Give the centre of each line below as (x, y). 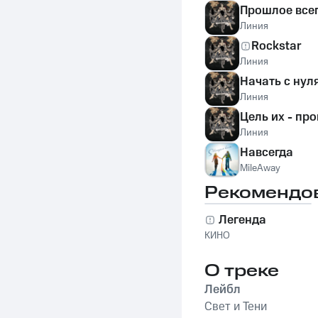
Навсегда (267, 153)
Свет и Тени (236, 307)
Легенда (242, 220)
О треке (242, 271)
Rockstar (276, 46)
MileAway (260, 168)
